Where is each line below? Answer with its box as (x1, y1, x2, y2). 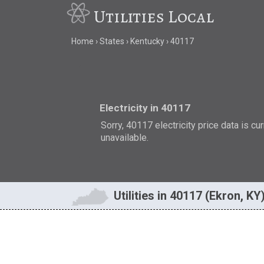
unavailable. (101, 131, 149, 143)
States (99, 37, 124, 47)
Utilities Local (94, 5, 214, 28)
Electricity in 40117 (100, 101, 191, 114)
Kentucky (130, 37, 164, 47)
